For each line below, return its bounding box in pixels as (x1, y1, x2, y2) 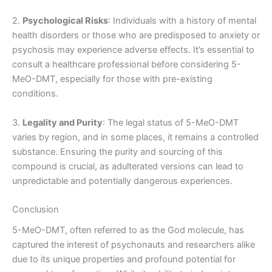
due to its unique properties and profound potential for (12, 254, 236, 265)
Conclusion (12, 204, 59, 216)
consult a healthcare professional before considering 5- (12, 59, 241, 70)
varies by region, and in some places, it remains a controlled (12, 131, 259, 143)
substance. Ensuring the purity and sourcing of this (12, 146, 223, 157)
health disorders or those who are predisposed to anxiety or (12, 30, 260, 41)
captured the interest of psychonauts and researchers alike (12, 239, 255, 251)
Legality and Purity (22, 117, 103, 128)
